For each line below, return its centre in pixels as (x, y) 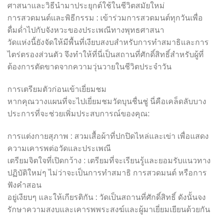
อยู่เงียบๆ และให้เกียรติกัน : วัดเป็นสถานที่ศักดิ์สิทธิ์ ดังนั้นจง (107, 197)
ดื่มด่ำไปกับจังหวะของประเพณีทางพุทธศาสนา (86, 30)
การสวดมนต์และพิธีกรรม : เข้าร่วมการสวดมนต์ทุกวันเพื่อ (105, 18)
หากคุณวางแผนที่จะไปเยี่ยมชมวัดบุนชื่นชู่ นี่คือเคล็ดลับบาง (107, 101)
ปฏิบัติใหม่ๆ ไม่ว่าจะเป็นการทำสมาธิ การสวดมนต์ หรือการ (107, 173)
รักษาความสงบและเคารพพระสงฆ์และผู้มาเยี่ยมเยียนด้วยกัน (109, 209)
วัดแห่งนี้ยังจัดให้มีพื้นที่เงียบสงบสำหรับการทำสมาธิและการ (108, 43)
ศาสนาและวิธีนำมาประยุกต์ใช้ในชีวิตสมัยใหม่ (86, 6)
